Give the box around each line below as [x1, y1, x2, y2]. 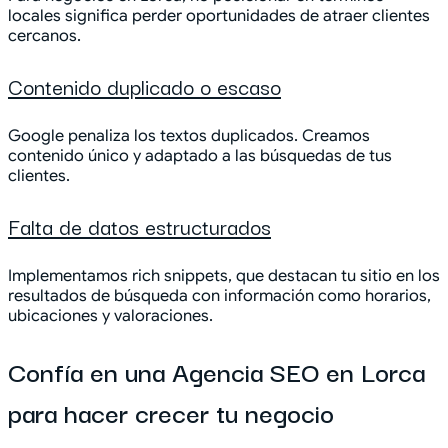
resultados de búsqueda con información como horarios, [8, 285, 431, 306]
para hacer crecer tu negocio [8, 391, 334, 433]
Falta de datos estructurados [8, 209, 271, 242]
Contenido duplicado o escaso [8, 69, 281, 102]
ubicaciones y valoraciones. [8, 305, 213, 326]
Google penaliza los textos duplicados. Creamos [8, 125, 370, 146]
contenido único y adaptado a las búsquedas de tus [8, 145, 392, 166]
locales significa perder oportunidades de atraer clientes [8, 5, 430, 26]
